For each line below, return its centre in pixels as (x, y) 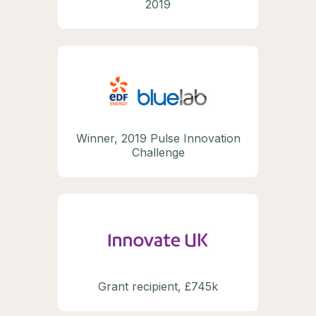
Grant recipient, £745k (158, 287)
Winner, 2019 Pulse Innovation (158, 139)
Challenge (158, 153)
